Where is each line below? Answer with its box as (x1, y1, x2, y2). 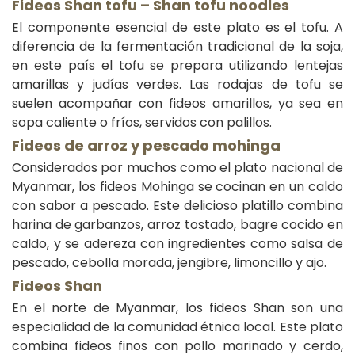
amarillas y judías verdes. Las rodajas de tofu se (12, 75, 343, 94)
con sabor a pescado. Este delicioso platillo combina (12, 197, 343, 216)
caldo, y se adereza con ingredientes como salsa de (12, 235, 343, 254)
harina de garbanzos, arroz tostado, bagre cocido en (12, 216, 343, 235)
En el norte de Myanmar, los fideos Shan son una (12, 299, 343, 318)
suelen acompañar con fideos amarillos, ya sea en (12, 94, 343, 113)
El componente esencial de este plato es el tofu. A (12, 18, 343, 37)
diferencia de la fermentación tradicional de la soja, (12, 37, 343, 56)
